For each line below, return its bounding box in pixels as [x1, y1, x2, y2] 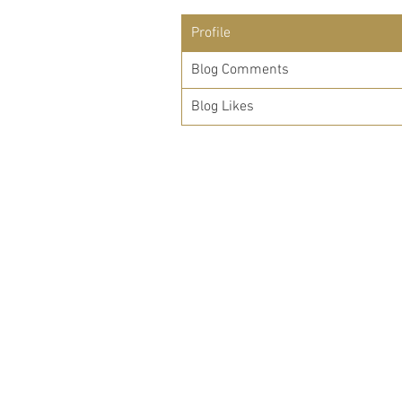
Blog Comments [191, 61, 289, 79]
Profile [191, 24, 231, 42]
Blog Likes [191, 98, 254, 116]
